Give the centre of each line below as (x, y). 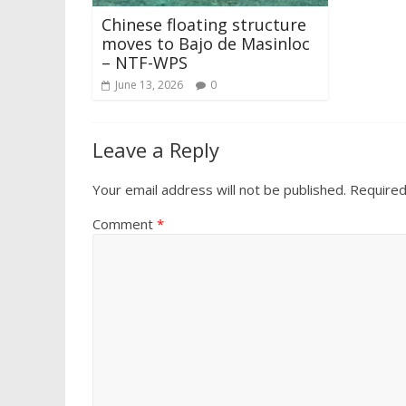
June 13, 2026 (149, 84)
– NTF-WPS (145, 62)
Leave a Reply (156, 149)
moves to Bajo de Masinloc (206, 43)
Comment (125, 223)
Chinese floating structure (204, 24)
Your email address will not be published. (219, 189)
